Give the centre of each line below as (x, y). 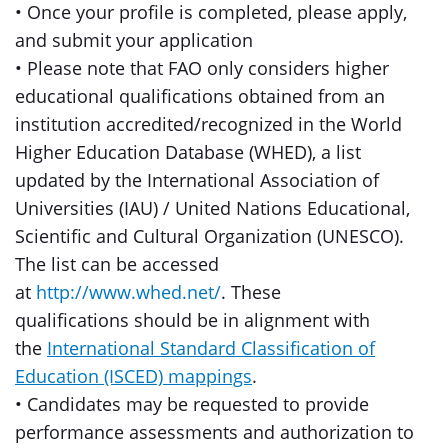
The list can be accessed (117, 264)
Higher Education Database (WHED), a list (188, 152)
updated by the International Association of (197, 180)
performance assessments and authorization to (214, 432)
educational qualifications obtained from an (200, 96)
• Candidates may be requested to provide (192, 404)
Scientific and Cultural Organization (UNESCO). (209, 236)
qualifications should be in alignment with (192, 320)
